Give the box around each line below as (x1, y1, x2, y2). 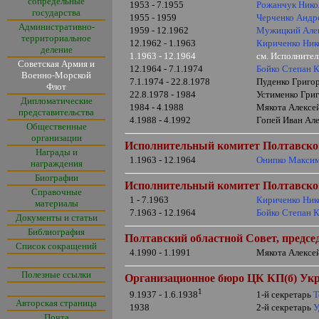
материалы (34, 198, 78, 209)
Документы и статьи (15, 212, 98, 223)
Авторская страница (16, 298, 97, 308)
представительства (19, 107, 94, 117)
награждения (30, 158, 83, 169)
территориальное (21, 33, 91, 43)
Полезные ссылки (21, 269, 91, 280)
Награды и (35, 147, 78, 157)
